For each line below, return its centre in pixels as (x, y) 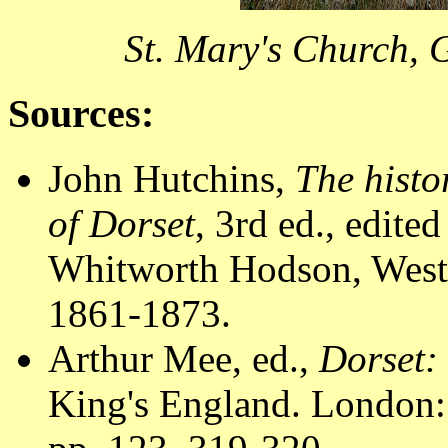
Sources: (81, 114)
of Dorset (121, 223)
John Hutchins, (171, 178)
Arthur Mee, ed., (183, 358)
